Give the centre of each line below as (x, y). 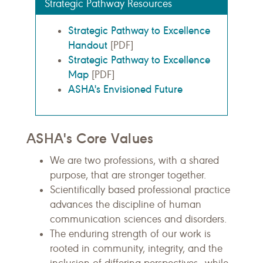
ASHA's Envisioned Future (125, 89)
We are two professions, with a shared (134, 160)
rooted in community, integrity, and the (136, 248)
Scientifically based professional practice (140, 190)
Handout (88, 45)
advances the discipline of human (126, 204)
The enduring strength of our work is (130, 234)
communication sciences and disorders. (140, 219)
